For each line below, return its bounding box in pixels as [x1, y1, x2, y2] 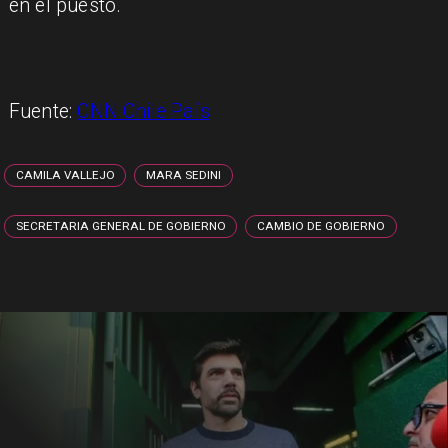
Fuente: [8, 100, 78, 124]
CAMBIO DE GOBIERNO [257, 219, 386, 234]
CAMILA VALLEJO [16, 168, 116, 183]
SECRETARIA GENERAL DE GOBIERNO [16, 219, 227, 234]
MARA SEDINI [146, 168, 222, 183]
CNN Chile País [77, 100, 210, 124]
